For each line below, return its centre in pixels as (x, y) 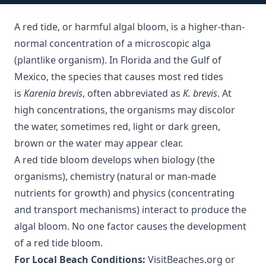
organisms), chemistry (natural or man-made (115, 176)
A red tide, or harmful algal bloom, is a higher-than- (129, 27)
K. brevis (200, 93)
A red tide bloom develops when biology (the (115, 160)
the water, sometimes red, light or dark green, (117, 126)
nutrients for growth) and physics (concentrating (124, 193)
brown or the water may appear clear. (99, 143)
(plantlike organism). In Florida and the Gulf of (118, 60)
